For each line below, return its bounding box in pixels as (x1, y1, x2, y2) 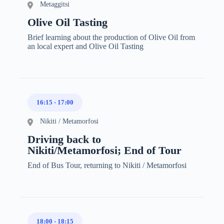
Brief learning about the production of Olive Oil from (27, 32, 195, 41)
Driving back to (27, 132, 101, 145)
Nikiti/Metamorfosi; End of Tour (27, 143, 181, 156)
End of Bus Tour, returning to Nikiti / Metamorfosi (27, 160, 186, 169)
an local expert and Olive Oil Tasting (27, 41, 143, 50)
